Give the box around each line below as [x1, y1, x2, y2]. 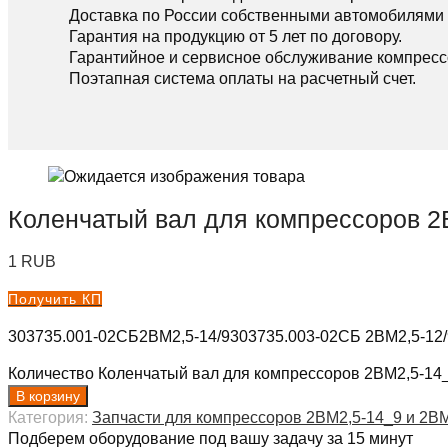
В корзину [16, 387, 80, 404]
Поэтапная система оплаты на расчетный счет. [69, 70, 416, 88]
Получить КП [8, 290, 102, 307]
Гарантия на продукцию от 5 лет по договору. [69, 28, 402, 46]
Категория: [8, 408, 92, 426]
